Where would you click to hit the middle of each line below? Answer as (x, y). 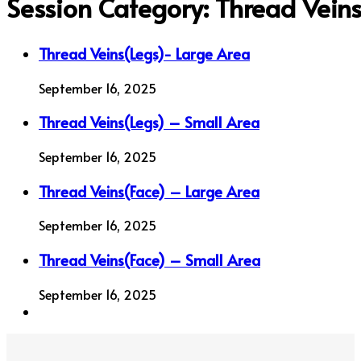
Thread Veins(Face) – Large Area (149, 191)
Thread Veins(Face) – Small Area (149, 260)
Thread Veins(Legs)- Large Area (144, 53)
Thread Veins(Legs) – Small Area (149, 122)
